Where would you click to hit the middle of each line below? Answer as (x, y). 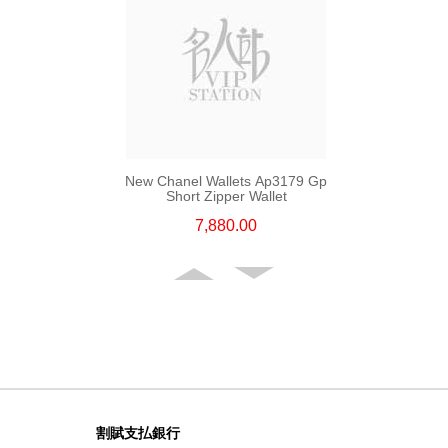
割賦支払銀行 (138, 433)
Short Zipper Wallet (226, 195)
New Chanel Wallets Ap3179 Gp (226, 180)
